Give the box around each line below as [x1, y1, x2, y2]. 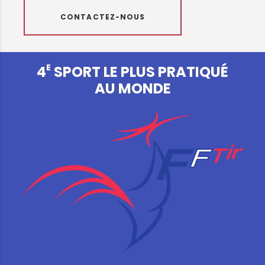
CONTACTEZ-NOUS [60, 12, 146, 22]
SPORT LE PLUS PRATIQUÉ [51, 62, 228, 82]
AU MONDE [94, 79, 171, 99]
